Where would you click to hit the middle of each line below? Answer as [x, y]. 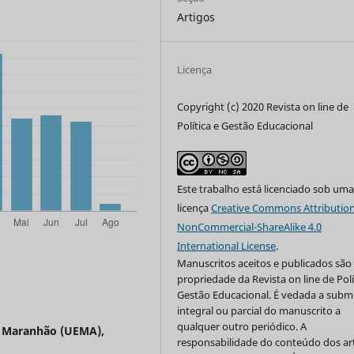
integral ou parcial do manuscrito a [259, 310]
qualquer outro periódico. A [242, 326]
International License [227, 245]
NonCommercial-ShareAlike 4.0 [250, 226]
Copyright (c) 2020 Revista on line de [263, 106]
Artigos [196, 17]
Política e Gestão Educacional [245, 125]
